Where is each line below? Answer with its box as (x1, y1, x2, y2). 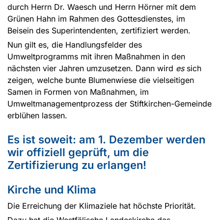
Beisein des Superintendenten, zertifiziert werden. (7, 26, 191, 36)
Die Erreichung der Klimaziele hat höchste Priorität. (7, 201, 196, 211)
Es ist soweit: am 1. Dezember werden (7, 133, 205, 146)
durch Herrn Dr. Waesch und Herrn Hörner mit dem (7, 2, 196, 12)
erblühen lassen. (7, 110, 67, 121)
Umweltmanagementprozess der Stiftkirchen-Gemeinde (7, 99, 212, 109)
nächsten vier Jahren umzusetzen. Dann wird (7, 63, 176, 74)
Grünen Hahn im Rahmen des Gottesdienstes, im (7, 14, 185, 24)
